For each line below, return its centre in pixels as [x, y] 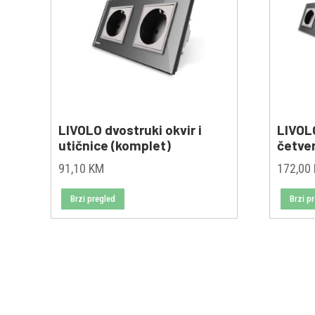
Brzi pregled [93, 199]
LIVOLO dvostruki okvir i [130, 129]
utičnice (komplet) [115, 145]
